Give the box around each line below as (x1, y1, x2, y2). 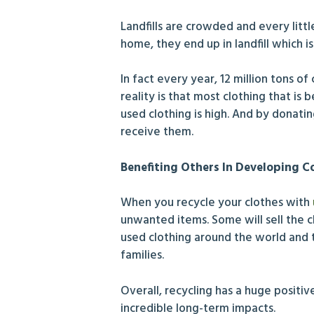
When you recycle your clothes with (121, 193, 310, 213)
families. (121, 246, 164, 266)
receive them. (121, 123, 196, 142)
